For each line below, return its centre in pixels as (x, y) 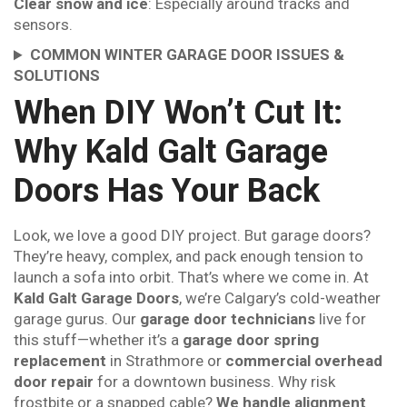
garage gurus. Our (77, 319)
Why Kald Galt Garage (171, 152)
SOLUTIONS (57, 76)
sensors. (43, 25)
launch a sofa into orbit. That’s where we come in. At (191, 278)
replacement (60, 361)
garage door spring (251, 340)
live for (341, 319)
